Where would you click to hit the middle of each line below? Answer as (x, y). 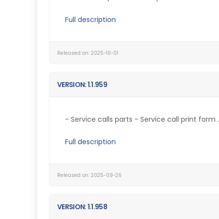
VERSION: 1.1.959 (82, 85)
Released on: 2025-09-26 (89, 175)
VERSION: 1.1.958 (82, 207)
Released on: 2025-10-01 (88, 53)
